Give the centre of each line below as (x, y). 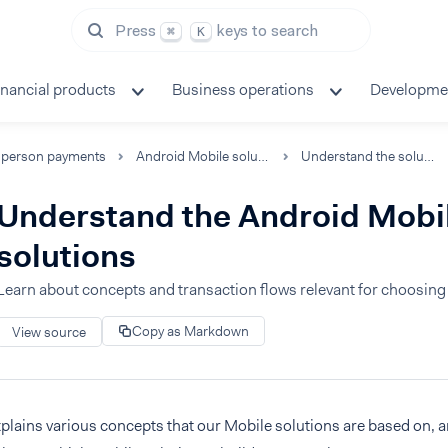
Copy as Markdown (190, 331)
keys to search (267, 30)
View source (49, 331)
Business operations (243, 89)
